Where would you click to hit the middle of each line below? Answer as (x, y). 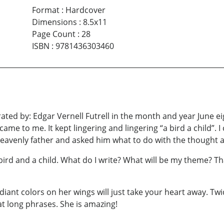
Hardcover (85, 10)
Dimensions (54, 22)
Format (45, 10)
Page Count (53, 34)
